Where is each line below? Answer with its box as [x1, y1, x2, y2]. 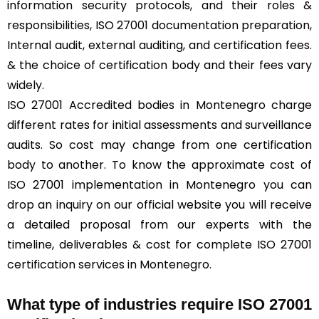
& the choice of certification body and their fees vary [7, 56, 312, 73]
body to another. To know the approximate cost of [7, 156, 312, 173]
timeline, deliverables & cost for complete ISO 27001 [7, 236, 312, 253]
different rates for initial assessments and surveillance [7, 116, 312, 133]
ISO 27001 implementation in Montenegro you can [7, 176, 312, 193]
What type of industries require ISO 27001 [7, 295, 312, 313]
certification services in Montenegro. [7, 256, 211, 273]
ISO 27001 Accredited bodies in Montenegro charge [7, 96, 312, 113]
